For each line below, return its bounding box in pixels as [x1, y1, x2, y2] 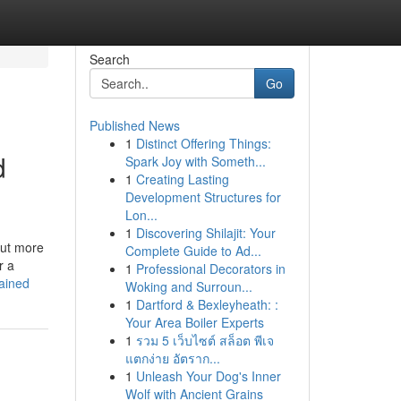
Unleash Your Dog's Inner [135, 367, 281, 385]
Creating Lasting [135, 170, 229, 188]
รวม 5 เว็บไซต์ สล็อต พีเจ [135, 331, 274, 349]
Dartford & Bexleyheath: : [135, 295, 278, 313]
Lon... [124, 206, 158, 224]
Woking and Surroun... [124, 277, 252, 295]
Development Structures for [124, 188, 281, 206]
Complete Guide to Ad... [124, 242, 261, 260]
